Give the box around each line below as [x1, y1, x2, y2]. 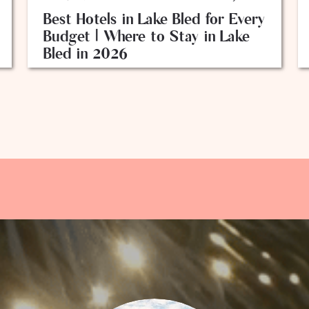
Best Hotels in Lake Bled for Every [43, 11, 265, 28]
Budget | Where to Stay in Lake [43, 28, 250, 46]
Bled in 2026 [43, 46, 128, 63]
